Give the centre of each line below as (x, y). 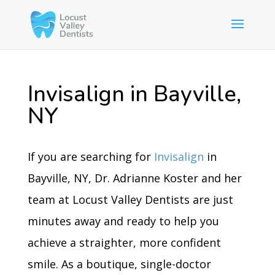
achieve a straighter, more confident (124, 242)
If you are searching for (91, 157)
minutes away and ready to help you (123, 221)
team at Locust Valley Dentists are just (130, 199)
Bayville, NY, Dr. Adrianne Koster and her (134, 178)
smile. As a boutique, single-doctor (119, 264)
